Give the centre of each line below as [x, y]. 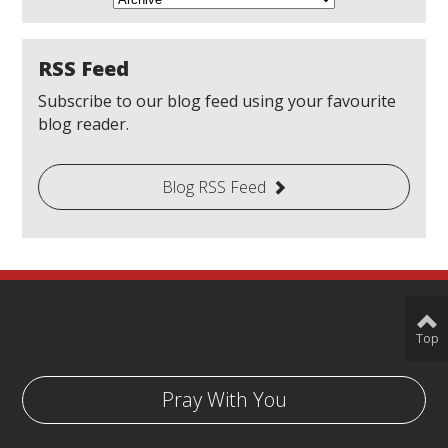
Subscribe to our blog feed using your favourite [217, 100]
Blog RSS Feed [213, 186]
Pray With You [224, 399]
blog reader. [84, 123]
